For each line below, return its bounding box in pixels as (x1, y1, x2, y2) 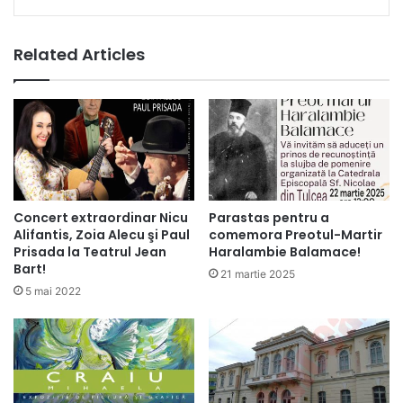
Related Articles (13, 42, 145, 66)
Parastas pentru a (209, 208, 329, 227)
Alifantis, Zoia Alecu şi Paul (13, 225, 190, 244)
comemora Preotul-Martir (209, 225, 382, 244)
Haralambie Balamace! (209, 242, 361, 261)
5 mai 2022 (25, 283, 81, 298)
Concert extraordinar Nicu (13, 208, 188, 227)
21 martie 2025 (220, 266, 295, 281)
